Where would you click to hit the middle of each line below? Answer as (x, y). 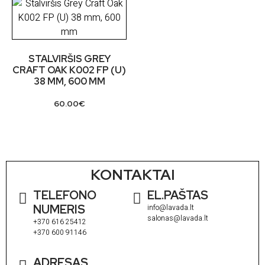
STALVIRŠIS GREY (69, 59)
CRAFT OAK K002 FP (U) (69, 70)
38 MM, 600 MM (69, 82)
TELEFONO (65, 195)
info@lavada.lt (171, 208)
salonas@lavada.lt (178, 219)
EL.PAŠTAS (178, 195)
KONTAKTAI (132, 175)
